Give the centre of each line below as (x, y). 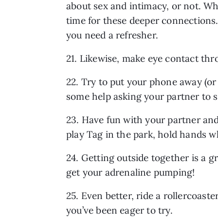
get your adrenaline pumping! (131, 172)
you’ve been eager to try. (119, 210)
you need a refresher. (112, 35)
